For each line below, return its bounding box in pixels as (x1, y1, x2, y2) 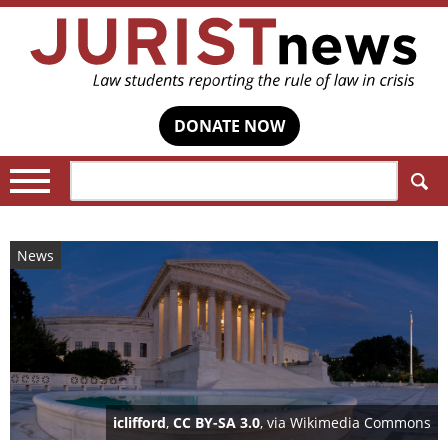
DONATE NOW (173, 115, 285, 138)
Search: (69, 180, 128, 203)
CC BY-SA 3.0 (173, 413, 260, 433)
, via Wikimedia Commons (260, 413, 431, 433)
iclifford (113, 413, 166, 433)
